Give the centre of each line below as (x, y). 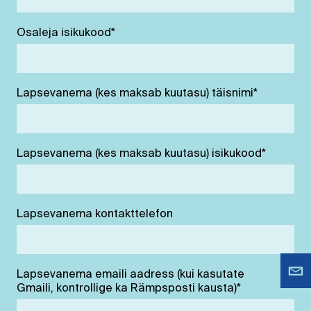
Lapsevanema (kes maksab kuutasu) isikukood (139, 154)
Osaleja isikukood (64, 33)
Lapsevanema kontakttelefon (95, 214)
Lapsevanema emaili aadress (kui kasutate (131, 275)
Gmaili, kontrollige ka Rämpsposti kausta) (127, 288)
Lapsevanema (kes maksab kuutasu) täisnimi (135, 93)
